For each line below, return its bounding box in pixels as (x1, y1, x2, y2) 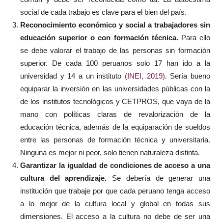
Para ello (178, 33, 211, 42)
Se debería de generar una (112, 174, 211, 182)
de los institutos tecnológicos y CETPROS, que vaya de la (20, 97, 210, 106)
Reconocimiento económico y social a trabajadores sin (20, 21, 210, 29)
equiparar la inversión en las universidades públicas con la (20, 84, 210, 93)
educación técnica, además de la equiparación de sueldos (20, 123, 210, 131)
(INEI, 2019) (125, 72, 165, 80)
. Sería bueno (165, 72, 211, 80)
